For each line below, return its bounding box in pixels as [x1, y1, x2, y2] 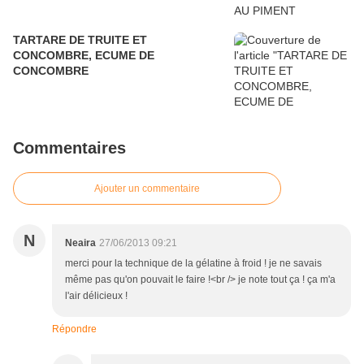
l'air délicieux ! [65, 290, 128, 302]
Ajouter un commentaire [94, 183, 200, 195]
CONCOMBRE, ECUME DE [13, 49, 154, 63]
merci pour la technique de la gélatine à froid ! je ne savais [65, 258, 322, 270]
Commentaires [13, 139, 126, 158]
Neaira [65, 237, 96, 249]
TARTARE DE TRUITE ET [13, 33, 147, 47]
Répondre [52, 323, 97, 336]
